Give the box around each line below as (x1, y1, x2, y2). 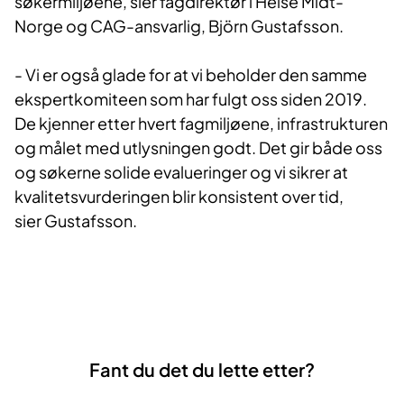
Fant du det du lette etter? (89, 358, 315, 381)
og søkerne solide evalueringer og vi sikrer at (14, 161, 348, 183)
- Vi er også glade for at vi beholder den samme (14, 64, 367, 86)
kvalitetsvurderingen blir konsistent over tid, (14, 186, 344, 207)
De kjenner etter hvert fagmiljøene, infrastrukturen (14, 113, 388, 134)
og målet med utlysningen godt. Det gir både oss (14, 137, 382, 159)
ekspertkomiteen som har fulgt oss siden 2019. (14, 88, 367, 110)
